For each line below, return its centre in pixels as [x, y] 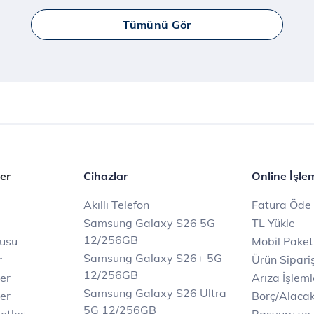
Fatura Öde [281, 205]
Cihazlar [105, 176]
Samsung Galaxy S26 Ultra [155, 293]
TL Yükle [273, 223]
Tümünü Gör [157, 25]
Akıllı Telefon [116, 205]
